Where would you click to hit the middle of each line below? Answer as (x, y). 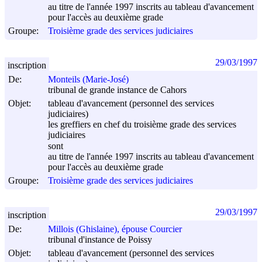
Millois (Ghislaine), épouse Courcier (115, 229)
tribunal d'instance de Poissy (100, 240)
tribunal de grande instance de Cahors (117, 90)
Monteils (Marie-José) (88, 80)
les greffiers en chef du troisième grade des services (142, 125)
